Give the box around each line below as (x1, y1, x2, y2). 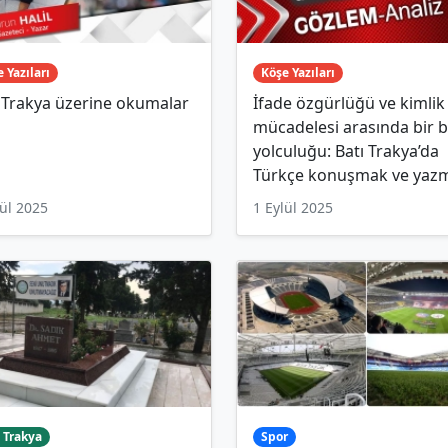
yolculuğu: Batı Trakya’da (253, 140, 439, 163)
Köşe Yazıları (260, 63, 335, 81)
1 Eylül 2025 (253, 198, 333, 218)
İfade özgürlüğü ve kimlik (253, 92, 445, 115)
